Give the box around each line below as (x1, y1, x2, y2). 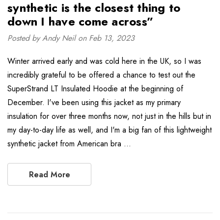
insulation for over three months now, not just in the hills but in (7, 110, 211, 122)
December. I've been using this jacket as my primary (7, 97, 181, 108)
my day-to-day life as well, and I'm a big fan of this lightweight (7, 124, 212, 136)
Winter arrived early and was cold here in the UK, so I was (7, 55, 201, 67)
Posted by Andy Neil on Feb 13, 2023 (7, 32, 135, 44)
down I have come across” (7, 13, 153, 30)
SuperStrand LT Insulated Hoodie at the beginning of (7, 83, 183, 94)
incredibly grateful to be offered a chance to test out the (7, 69, 195, 81)
